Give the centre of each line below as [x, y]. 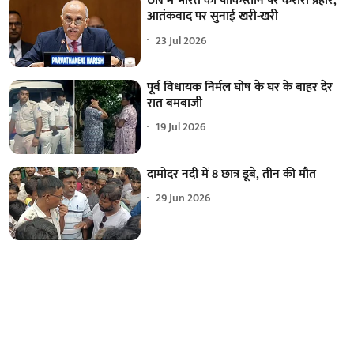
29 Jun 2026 [184, 198]
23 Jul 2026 [182, 40]
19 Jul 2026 [181, 127]
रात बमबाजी [175, 103]
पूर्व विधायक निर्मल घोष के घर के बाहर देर [240, 87]
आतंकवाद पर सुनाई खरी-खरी [213, 17]
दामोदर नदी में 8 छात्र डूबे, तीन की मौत [232, 174]
